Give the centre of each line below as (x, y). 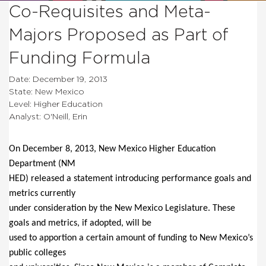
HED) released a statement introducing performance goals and (130, 178)
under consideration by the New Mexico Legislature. (111, 208)
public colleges (37, 253)
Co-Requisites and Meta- (110, 12)
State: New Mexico (47, 92)
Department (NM (42, 164)
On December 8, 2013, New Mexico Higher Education (112, 149)
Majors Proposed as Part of (119, 35)
